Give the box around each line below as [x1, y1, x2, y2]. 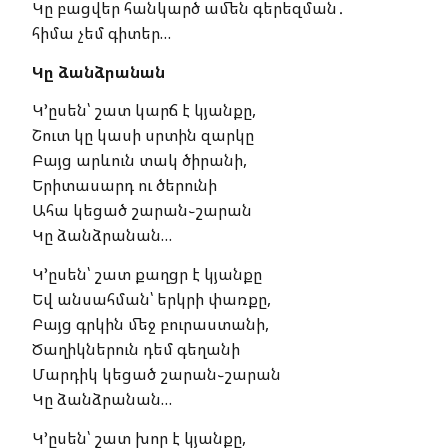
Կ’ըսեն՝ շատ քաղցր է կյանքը [48, 263, 262, 286]
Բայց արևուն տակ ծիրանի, [32, 149, 247, 172]
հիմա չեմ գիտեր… [32, 22, 171, 45]
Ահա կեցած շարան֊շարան [32, 199, 252, 222]
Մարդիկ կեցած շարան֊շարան [32, 363, 281, 386]
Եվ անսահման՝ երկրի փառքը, [32, 288, 271, 311]
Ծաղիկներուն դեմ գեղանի [32, 338, 240, 361]
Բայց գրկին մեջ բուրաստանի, [32, 313, 269, 336]
